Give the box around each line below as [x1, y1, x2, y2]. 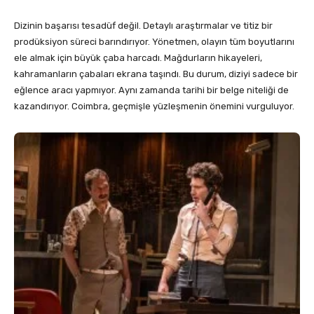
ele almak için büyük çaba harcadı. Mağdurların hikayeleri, [14, 52, 262, 63]
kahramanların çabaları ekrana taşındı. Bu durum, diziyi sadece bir [14, 68, 298, 79]
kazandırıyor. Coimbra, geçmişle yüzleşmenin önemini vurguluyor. [14, 100, 294, 111]
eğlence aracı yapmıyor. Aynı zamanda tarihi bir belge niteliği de [14, 84, 289, 95]
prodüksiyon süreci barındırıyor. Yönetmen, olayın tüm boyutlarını [14, 36, 294, 47]
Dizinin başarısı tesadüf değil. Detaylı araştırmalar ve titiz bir [14, 20, 273, 31]
